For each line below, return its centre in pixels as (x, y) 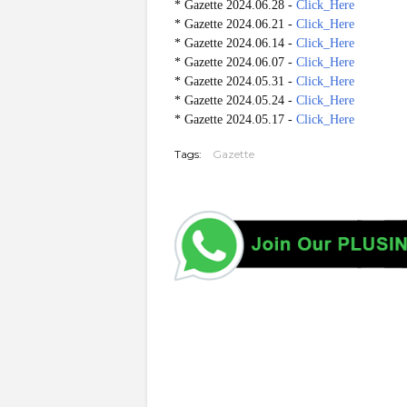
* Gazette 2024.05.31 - (235, 81)
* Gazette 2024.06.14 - (235, 43)
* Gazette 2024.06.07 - (235, 62)
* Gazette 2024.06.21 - (235, 24)
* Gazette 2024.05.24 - (235, 100)
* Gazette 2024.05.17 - (235, 119)
